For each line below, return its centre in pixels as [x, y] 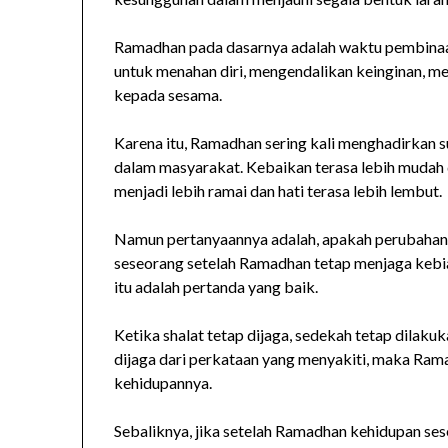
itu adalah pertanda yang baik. [216, 287]
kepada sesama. [168, 95]
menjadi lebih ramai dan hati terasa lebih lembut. [278, 191]
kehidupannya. [163, 383]
